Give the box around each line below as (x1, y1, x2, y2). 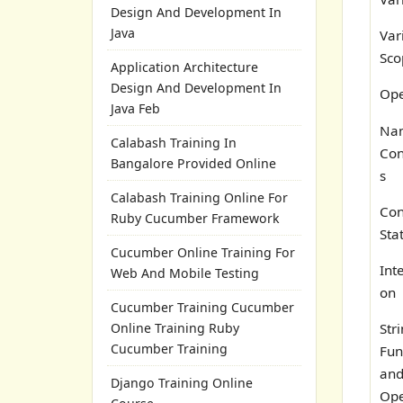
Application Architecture (111, 58, 258, 76)
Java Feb (111, 100, 160, 117)
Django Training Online (111, 374, 253, 391)
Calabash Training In (111, 134, 237, 151)
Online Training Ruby (111, 319, 239, 336)
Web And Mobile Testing (111, 264, 259, 282)
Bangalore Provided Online (111, 155, 276, 172)
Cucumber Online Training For (111, 244, 295, 261)
